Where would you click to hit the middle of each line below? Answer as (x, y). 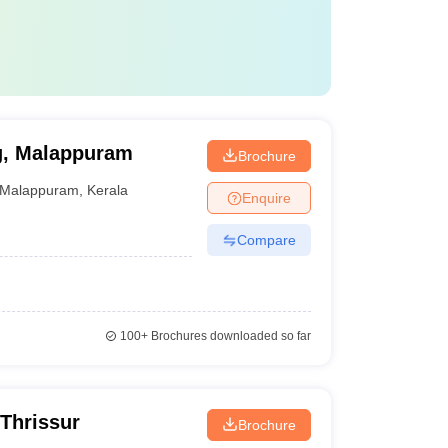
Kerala (108, 189)
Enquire (266, 197)
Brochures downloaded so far (229, 336)
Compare (266, 239)
